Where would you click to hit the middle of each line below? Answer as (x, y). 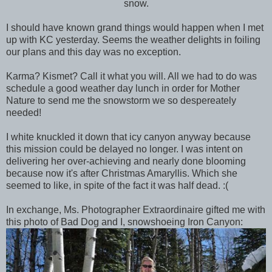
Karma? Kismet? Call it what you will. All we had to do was (131, 76)
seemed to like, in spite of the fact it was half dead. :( (117, 185)
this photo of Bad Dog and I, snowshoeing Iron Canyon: (124, 222)
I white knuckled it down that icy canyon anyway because (128, 137)
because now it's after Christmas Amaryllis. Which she (122, 173)
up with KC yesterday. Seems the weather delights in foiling (133, 39)
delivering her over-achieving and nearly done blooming (126, 161)
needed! (24, 112)
